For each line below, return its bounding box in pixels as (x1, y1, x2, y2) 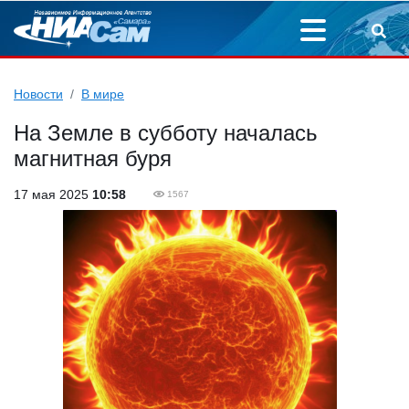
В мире (81, 87, 124, 101)
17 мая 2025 (14, 187, 92, 202)
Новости (14, 87, 63, 101)
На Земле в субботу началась (14, 121, 318, 145)
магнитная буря (14, 146, 172, 171)
